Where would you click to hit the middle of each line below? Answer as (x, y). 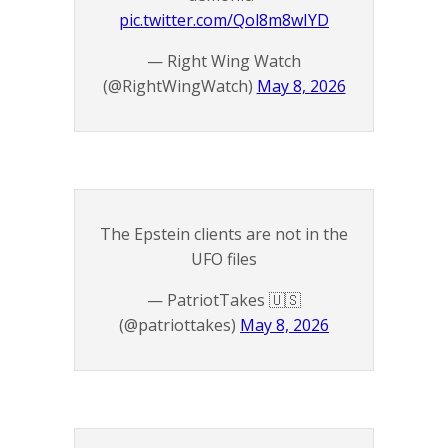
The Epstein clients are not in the (224, 234)
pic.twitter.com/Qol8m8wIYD (224, 20)
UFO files (224, 259)
